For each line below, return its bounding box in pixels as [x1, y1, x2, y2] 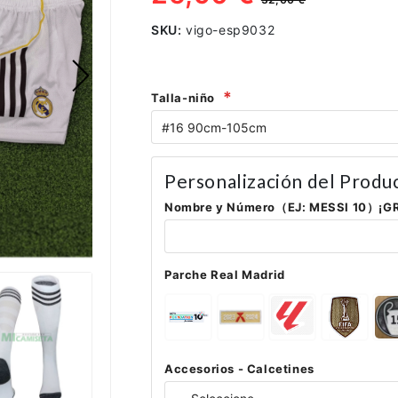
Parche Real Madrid [164, 267, 285, 283]
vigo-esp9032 [186, 22, 275, 38]
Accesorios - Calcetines [164, 362, 314, 377]
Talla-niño [151, 91, 215, 106]
